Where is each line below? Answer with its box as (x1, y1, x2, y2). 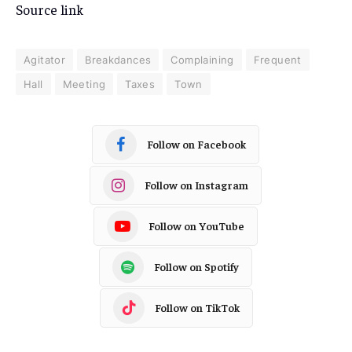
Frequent (253, 53, 302, 66)
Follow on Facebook (146, 137, 246, 152)
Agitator (24, 53, 66, 66)
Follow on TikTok (154, 300, 240, 315)
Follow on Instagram (144, 178, 248, 192)
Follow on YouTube (148, 218, 244, 233)
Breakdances (85, 53, 152, 66)
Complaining (170, 53, 234, 66)
